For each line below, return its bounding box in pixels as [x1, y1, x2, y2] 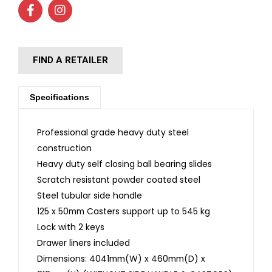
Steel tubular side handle [37, 189, 142, 202]
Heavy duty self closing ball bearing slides [37, 157, 212, 170]
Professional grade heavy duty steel [37, 126, 189, 138]
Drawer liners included [37, 236, 130, 249]
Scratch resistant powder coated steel [37, 173, 200, 186]
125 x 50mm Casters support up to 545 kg [37, 205, 210, 217]
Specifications [30, 92, 89, 102]
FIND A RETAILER [33, 54, 108, 66]
